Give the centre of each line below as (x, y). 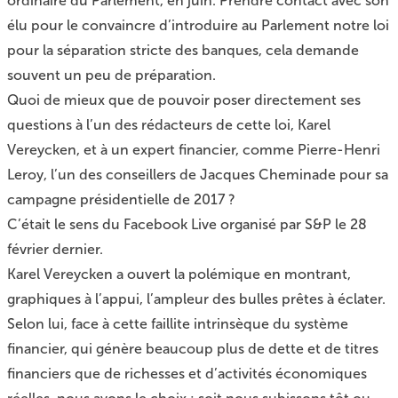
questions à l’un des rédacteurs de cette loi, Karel (169, 125)
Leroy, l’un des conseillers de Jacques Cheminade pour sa (198, 175)
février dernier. (55, 249)
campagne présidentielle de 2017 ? (121, 199)
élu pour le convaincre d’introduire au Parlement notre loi (198, 25)
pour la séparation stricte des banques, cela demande (183, 50)
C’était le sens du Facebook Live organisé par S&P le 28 (187, 224)
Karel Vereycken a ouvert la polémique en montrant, (179, 274)
